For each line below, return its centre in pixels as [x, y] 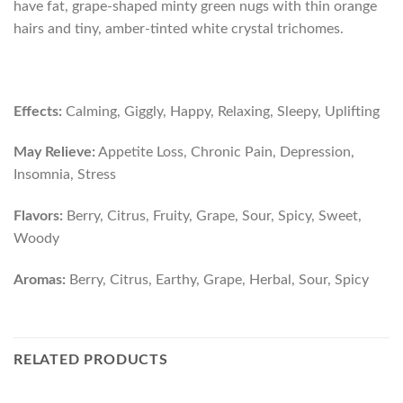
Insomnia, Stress [65, 175]
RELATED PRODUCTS [91, 359]
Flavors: [38, 216]
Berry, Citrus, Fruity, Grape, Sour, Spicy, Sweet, [212, 216]
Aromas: [40, 279]
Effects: [38, 111]
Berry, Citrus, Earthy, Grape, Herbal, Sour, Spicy [217, 279]
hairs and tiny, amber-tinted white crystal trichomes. [179, 28]
